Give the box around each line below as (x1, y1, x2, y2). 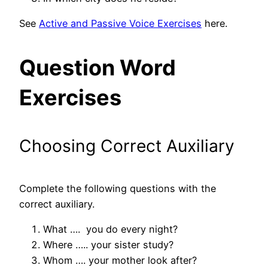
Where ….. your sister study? (43, 239, 173, 251)
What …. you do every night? (43, 223, 178, 236)
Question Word (19, 54, 176, 81)
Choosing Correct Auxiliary (19, 136, 234, 157)
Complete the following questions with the (19, 182, 216, 195)
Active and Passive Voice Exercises (39, 17, 202, 29)
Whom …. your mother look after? (43, 254, 197, 267)
